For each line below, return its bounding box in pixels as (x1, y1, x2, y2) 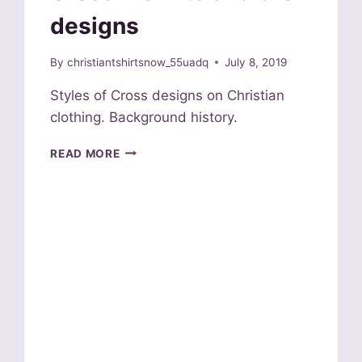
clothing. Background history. (50, 108, 238, 125)
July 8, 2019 (224, 55, 287, 69)
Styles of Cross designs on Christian (50, 86, 285, 103)
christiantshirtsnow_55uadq (66, 55, 208, 69)
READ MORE (50, 146, 120, 160)
